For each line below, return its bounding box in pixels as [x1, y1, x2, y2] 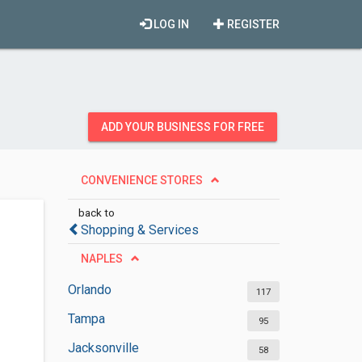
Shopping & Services [80, 222, 199, 238]
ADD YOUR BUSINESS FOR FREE [101, 120, 264, 133]
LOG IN [151, 18, 189, 31]
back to [78, 206, 115, 219]
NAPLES [80, 252, 123, 265]
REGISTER [225, 18, 280, 31]
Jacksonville [67, 340, 139, 356]
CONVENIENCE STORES [80, 174, 203, 187]
